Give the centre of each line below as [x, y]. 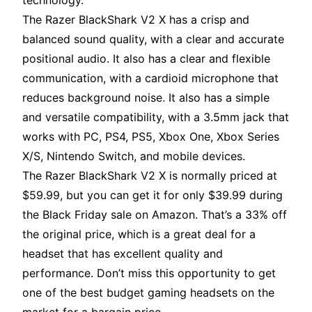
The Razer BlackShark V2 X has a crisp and [136, 20]
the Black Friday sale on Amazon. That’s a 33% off [155, 215]
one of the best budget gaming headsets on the [148, 293]
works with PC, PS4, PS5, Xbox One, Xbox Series [151, 137]
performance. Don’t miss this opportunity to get [149, 273]
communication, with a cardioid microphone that [150, 78]
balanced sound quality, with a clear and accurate [153, 39]
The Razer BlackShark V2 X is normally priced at [150, 176]
